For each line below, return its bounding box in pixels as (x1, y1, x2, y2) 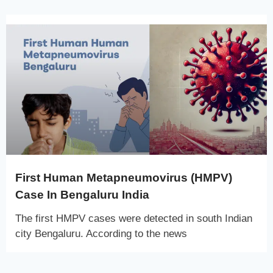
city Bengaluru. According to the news (15, 227, 187, 239)
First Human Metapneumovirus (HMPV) (15, 171, 232, 184)
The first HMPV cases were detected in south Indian (15, 212, 252, 224)
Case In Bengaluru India (15, 188, 149, 201)
